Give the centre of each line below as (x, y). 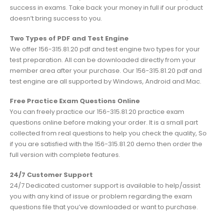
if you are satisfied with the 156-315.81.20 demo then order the (106, 144)
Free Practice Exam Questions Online (75, 101)
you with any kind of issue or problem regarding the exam (101, 196)
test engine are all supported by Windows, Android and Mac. (106, 81)
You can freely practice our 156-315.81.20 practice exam (97, 112)
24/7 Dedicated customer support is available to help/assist (105, 185)
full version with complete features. (65, 155)
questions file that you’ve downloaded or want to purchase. (104, 207)
